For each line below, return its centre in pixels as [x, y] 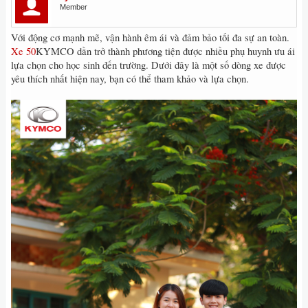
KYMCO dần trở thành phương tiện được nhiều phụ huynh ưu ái [165, 51]
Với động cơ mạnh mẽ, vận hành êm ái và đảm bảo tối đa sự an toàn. [150, 37]
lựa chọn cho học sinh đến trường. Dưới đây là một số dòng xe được [148, 65]
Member [74, 7]
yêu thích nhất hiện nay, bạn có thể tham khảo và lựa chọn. [130, 79]
